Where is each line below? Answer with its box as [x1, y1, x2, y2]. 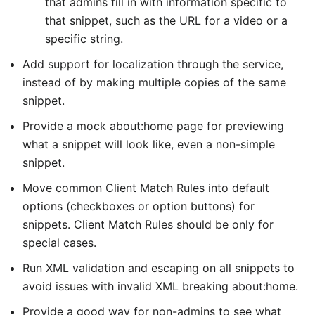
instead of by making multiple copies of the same [22, 75, 286, 89]
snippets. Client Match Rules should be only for [22, 217, 274, 231]
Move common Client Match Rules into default [22, 181, 269, 195]
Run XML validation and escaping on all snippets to [22, 261, 295, 275]
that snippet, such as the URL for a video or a [45, 13, 288, 27]
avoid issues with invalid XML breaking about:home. [22, 279, 298, 293]
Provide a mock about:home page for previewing [22, 119, 284, 133]
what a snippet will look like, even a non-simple [22, 137, 275, 151]
